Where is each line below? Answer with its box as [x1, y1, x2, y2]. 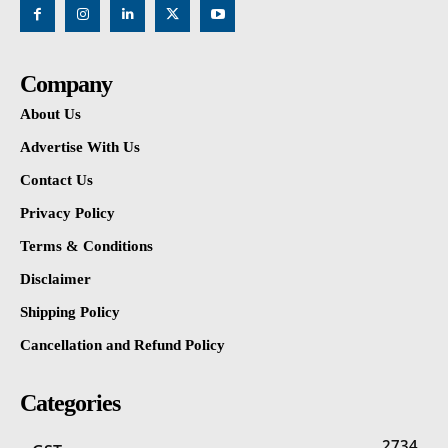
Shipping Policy [20, 303, 120, 320]
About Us [20, 105, 81, 122]
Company [20, 70, 112, 97]
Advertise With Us [20, 138, 140, 155]
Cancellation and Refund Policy [20, 336, 225, 353]
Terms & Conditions [20, 237, 153, 254]
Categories [20, 389, 120, 416]
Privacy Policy [20, 204, 115, 221]
